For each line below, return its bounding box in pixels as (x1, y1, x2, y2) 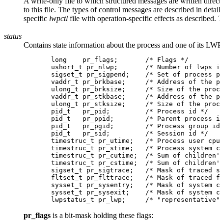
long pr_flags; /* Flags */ (24, 56, 189, 64)
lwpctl (49, 14, 68, 23)
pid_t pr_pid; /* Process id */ (24, 108, 208, 115)
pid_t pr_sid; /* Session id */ (24, 130, 208, 137)
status (4, 32, 22, 41)
